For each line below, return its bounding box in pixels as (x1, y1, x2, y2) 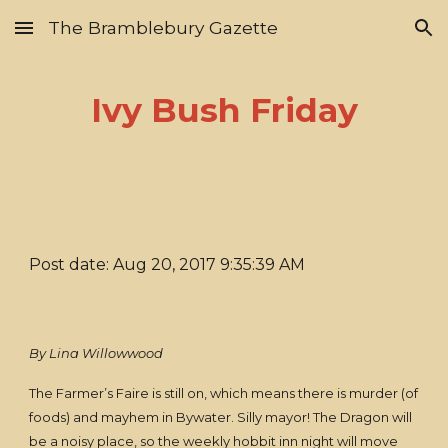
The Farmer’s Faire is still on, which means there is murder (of (29, 385, 419, 401)
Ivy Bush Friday (90, 90, 358, 130)
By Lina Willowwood (29, 345, 167, 361)
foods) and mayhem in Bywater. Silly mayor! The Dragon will (29, 409, 413, 425)
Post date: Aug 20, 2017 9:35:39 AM (29, 255, 306, 274)
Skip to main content (16, 28, 158, 46)
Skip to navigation (307, 28, 432, 46)
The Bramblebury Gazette (48, 17, 278, 38)
